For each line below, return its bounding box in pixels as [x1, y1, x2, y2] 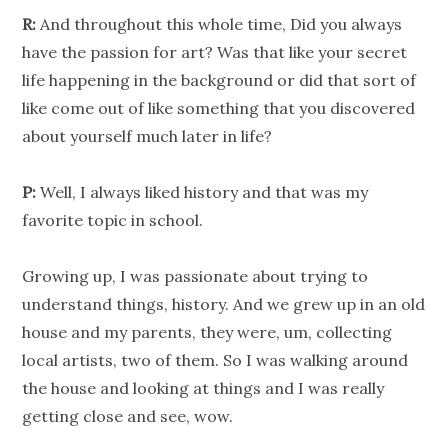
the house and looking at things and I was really [22, 378, 385, 399]
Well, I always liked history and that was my [36, 182, 369, 203]
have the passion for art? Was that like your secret [22, 42, 408, 63]
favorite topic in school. [22, 210, 204, 231]
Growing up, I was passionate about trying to [22, 266, 369, 287]
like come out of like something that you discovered [22, 98, 416, 119]
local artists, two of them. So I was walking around [22, 350, 409, 371]
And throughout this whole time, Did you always [36, 14, 403, 35]
